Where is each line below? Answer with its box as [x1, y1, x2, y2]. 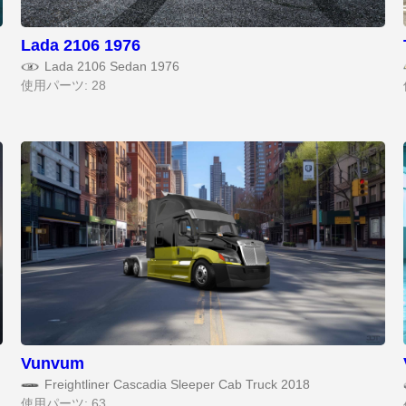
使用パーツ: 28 [21, 79, 107, 93]
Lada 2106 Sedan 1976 [44, 60, 180, 74]
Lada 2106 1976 [21, 36, 141, 55]
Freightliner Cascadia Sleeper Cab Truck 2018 [44, 378, 311, 392]
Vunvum [21, 354, 85, 373]
